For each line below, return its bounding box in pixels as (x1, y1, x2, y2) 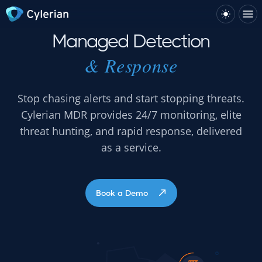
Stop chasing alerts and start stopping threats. (18, 91, 244, 105)
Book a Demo (95, 188, 148, 198)
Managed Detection (52, 30, 210, 52)
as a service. (101, 140, 161, 154)
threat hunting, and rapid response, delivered (20, 124, 242, 138)
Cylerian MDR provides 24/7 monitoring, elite (20, 108, 242, 122)
